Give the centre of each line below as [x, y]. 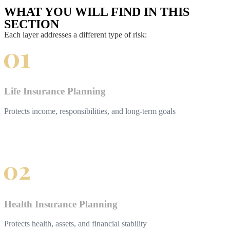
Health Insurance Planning [61, 204]
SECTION [32, 24]
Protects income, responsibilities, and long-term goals [90, 111]
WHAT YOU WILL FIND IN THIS [97, 12]
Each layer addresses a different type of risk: [75, 34]
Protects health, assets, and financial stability [75, 224]
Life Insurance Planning [55, 91]
